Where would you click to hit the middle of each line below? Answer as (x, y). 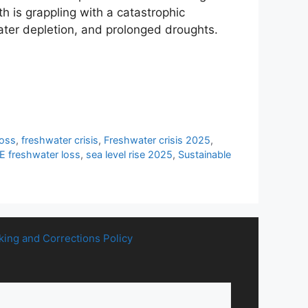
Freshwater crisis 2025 (157, 140)
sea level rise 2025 (129, 154)
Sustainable (205, 154)
